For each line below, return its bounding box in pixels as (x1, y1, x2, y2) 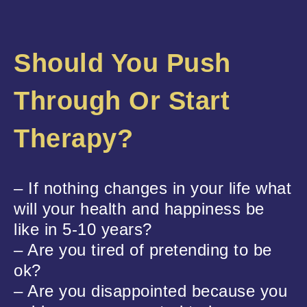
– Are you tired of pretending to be (14, 240, 272, 259)
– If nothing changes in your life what (14, 178, 291, 197)
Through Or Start (14, 86, 230, 115)
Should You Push (14, 48, 231, 77)
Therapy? (14, 123, 133, 153)
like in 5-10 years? (14, 219, 152, 238)
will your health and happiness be (14, 199, 265, 218)
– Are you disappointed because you (14, 281, 287, 300)
